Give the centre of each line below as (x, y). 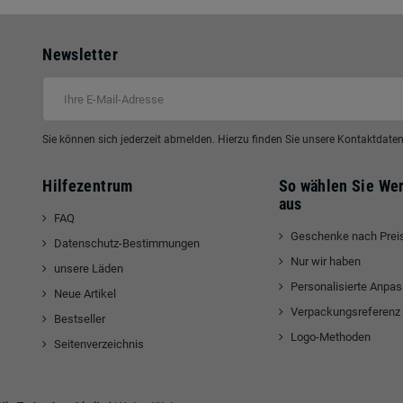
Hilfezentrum (88, 186)
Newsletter (80, 54)
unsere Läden (89, 269)
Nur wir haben (325, 261)
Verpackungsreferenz (345, 312)
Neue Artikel (85, 294)
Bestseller (80, 319)
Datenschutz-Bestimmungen (127, 243)
